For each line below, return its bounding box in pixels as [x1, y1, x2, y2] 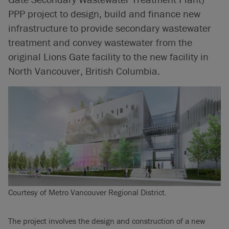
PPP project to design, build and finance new [8, 7, 200, 20]
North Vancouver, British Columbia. [8, 64, 160, 77]
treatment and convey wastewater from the [8, 35, 192, 49]
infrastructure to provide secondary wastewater [8, 21, 211, 34]
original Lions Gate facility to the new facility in [8, 50, 209, 63]
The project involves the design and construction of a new [8, 215, 205, 226]
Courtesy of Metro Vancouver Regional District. [8, 187, 167, 197]
